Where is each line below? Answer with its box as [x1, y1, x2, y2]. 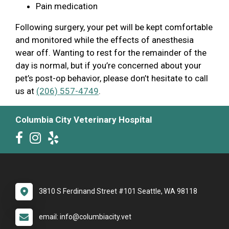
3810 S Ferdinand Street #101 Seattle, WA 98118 [39, 187, 197, 195]
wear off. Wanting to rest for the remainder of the [15, 47, 207, 58]
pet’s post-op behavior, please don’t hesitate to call [15, 73, 208, 83]
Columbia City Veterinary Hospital [15, 114, 152, 125]
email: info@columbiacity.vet [39, 212, 131, 221]
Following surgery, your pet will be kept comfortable [15, 21, 213, 32]
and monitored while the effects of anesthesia [15, 34, 194, 45]
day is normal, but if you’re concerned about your [15, 60, 201, 71]
